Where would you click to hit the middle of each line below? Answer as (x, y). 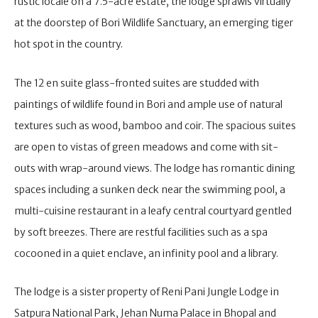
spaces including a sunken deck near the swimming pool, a (150, 189)
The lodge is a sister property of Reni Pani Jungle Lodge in (147, 292)
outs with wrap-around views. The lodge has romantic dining (155, 168)
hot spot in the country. (68, 44)
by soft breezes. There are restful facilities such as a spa (141, 232)
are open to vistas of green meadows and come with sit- (146, 147)
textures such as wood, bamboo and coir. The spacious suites (155, 125)
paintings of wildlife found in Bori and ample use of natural (148, 104)
